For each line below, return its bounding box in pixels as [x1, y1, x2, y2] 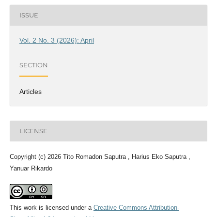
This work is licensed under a [9, 203, 93, 211]
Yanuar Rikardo [9, 164, 52, 172]
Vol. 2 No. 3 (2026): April [19, 36, 94, 44]
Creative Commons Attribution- [93, 203, 179, 211]
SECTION [19, 61, 48, 69]
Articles [19, 87, 42, 95]
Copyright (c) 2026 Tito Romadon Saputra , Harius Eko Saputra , [9, 153, 190, 160]
